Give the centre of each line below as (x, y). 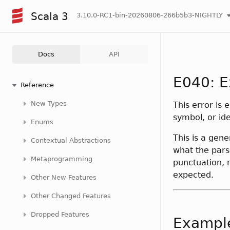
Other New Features (64, 177)
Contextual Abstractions (71, 140)
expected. (193, 175)
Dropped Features (60, 214)
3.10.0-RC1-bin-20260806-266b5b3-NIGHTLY (150, 15)
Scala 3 (50, 16)
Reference (37, 85)
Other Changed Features (71, 196)
